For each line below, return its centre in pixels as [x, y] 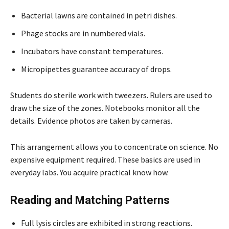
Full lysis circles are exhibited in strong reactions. [107, 223]
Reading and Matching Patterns [90, 200]
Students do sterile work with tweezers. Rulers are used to [111, 95]
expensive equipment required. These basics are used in [105, 159]
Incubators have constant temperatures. [92, 51]
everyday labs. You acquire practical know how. [89, 172]
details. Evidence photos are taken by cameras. [91, 120]
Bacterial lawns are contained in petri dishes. [99, 15]
